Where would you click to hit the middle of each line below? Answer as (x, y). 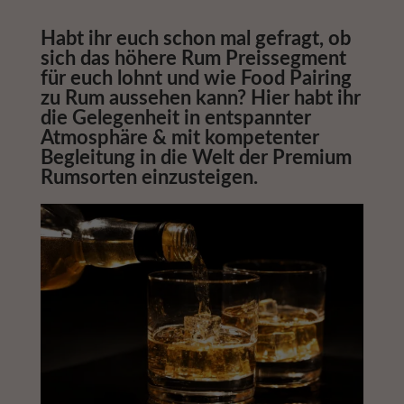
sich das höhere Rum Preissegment (193, 58)
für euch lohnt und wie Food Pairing (196, 78)
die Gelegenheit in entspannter (175, 118)
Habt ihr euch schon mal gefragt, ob (195, 38)
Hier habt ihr (305, 98)
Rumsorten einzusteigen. (149, 177)
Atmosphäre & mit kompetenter (179, 138)
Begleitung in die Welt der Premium (196, 157)
